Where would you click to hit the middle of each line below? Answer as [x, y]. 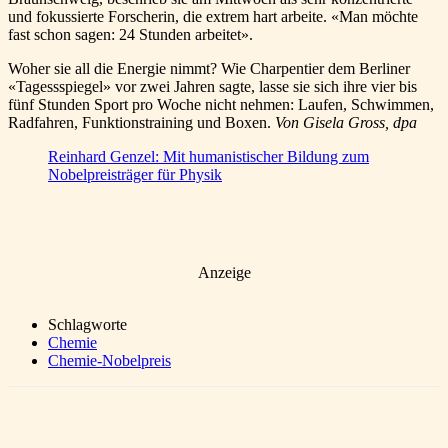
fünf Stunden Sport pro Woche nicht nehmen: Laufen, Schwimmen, [221, 104]
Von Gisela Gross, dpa [346, 122]
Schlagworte [87, 324]
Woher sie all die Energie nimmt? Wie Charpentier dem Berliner [209, 68]
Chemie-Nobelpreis [109, 360]
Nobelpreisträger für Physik [135, 174]
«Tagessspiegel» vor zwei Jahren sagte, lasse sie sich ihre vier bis [212, 86]
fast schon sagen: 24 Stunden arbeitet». [130, 34]
